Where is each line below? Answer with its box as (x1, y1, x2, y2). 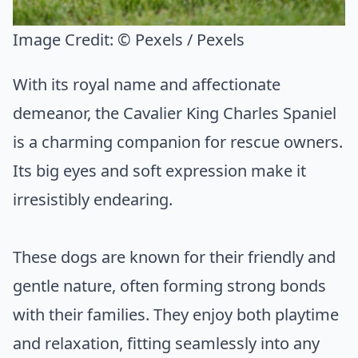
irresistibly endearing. (13, 188, 173, 210)
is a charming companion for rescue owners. (13, 130, 343, 153)
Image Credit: (13, 28, 117, 50)
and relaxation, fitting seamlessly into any (13, 332, 320, 354)
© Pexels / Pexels (117, 28, 245, 50)
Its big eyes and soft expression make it (13, 159, 306, 181)
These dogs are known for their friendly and (13, 245, 336, 268)
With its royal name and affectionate (13, 73, 280, 95)
